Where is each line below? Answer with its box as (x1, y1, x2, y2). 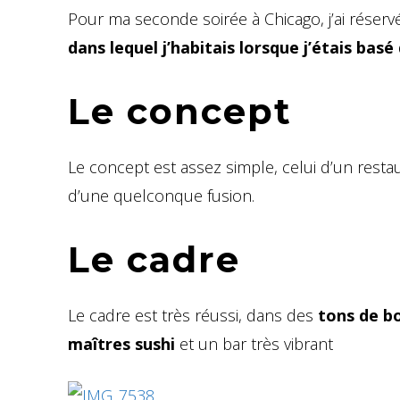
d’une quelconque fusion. (68, 184, 254, 206)
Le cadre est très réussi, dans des (68, 304, 318, 326)
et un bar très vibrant (175, 332, 333, 354)
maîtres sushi (68, 332, 175, 354)
